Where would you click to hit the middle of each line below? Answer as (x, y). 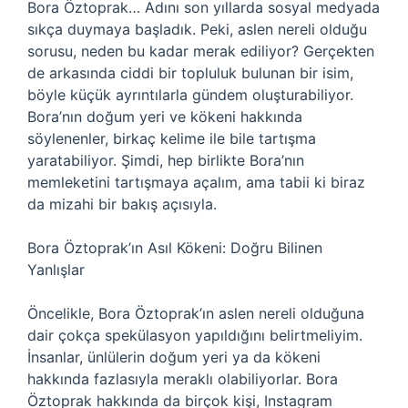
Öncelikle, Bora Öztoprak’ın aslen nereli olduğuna (196, 313)
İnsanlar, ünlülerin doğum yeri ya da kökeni (174, 357)
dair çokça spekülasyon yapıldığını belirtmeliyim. (195, 335)
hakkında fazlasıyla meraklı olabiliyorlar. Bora (183, 379)
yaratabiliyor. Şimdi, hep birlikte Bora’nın (166, 160)
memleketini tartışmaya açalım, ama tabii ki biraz (196, 182)
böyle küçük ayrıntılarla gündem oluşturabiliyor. (190, 95)
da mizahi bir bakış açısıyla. (122, 204)
